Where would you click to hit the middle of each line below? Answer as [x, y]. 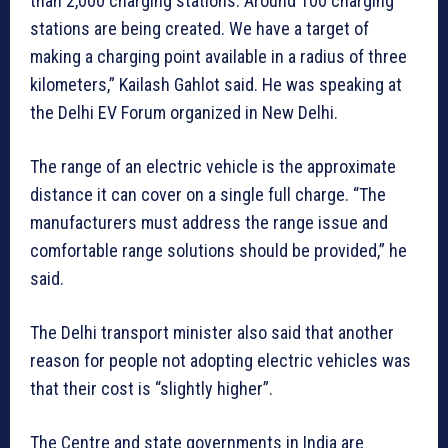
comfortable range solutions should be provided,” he [218, 251]
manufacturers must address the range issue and [209, 223]
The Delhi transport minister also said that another [212, 333]
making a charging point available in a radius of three [218, 57]
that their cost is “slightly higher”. [151, 389]
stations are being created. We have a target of [199, 29]
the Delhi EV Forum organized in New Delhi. [184, 113]
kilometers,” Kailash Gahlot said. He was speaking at [216, 85]
